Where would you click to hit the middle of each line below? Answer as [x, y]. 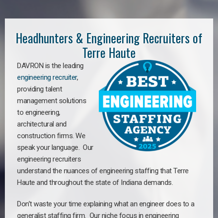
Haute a [29, 182]
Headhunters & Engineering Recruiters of [109, 38]
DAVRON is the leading [50, 66]
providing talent [39, 89]
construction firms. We [51, 136]
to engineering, [39, 112]
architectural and [42, 124]
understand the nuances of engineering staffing [89, 171]
